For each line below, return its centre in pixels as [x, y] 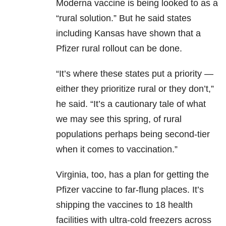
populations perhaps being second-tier [133, 134]
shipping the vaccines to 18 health [124, 205]
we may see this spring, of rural [119, 119]
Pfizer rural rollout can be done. [119, 49]
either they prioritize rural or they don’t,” [135, 89]
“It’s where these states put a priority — [135, 74]
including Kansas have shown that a [128, 34]
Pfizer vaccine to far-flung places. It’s [130, 190]
